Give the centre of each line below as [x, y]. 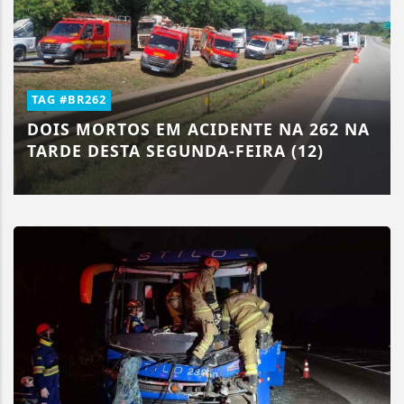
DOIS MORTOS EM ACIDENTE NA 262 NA [198, 129]
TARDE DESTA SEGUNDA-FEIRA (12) [175, 151]
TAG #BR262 [69, 99]
